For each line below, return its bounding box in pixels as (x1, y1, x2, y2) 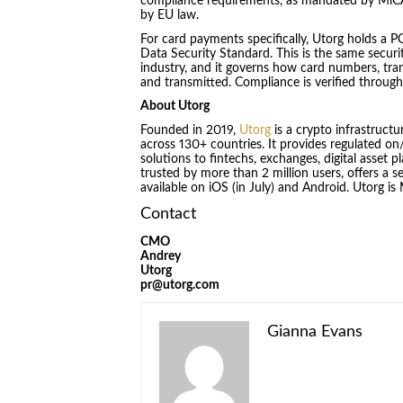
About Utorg (139, 100, 210, 113)
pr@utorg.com (139, 279, 219, 292)
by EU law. (139, 9, 202, 22)
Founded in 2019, (139, 123, 239, 137)
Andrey (139, 250, 181, 264)
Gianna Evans (266, 323, 363, 340)
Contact (139, 206, 196, 222)
